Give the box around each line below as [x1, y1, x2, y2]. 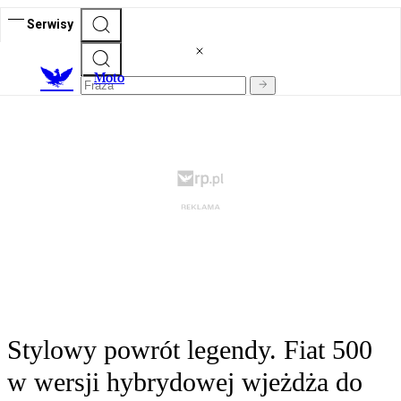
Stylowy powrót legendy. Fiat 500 [7, 335, 372, 365]
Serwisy [27, 16, 73, 31]
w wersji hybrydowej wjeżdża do [7, 367, 363, 397]
